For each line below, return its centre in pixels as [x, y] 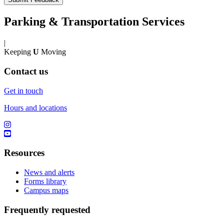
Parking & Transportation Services [94, 22]
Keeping [18, 52]
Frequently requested [47, 209]
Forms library [45, 181]
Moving [52, 52]
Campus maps [46, 190]
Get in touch [23, 90]
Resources [24, 153]
